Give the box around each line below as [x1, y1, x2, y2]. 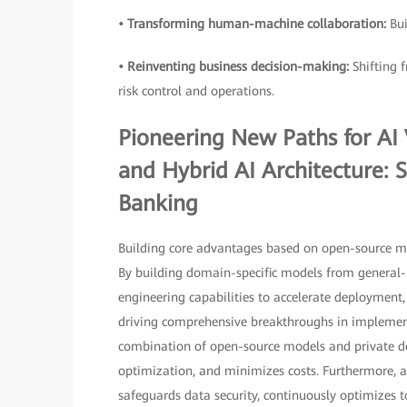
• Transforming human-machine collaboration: [118, 16, 390, 32]
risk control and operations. [118, 84, 274, 99]
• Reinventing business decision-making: [118, 59, 352, 74]
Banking [118, 191, 198, 217]
